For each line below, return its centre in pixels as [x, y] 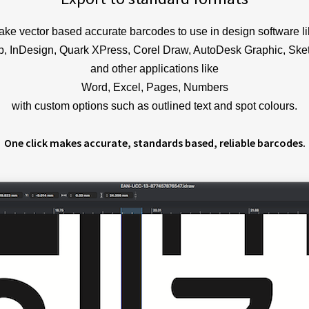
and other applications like [154, 69]
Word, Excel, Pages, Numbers [154, 88]
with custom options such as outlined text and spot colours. [154, 106]
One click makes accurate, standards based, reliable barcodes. [154, 143]
